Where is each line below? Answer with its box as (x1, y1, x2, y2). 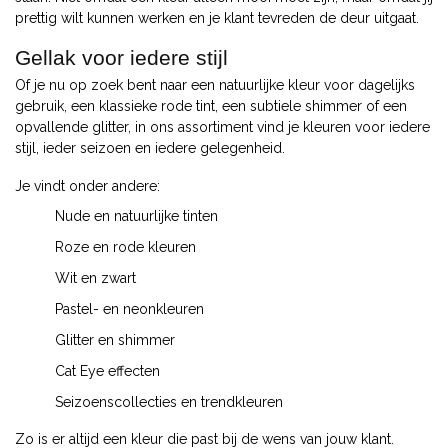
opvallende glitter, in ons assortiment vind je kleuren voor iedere (15, 119, 430, 136)
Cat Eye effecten (55, 362, 160, 379)
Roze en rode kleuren (55, 238, 196, 255)
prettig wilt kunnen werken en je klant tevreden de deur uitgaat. (15, 9, 419, 26)
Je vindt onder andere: (15, 178, 160, 195)
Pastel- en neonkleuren (55, 300, 204, 317)
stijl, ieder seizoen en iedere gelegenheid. (15, 140, 285, 157)
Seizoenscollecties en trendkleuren (55, 393, 283, 410)
